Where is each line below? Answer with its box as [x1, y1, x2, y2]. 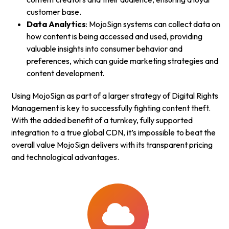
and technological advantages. [11, 152, 120, 163]
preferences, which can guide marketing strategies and [27, 56, 219, 66]
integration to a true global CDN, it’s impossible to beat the [11, 127, 216, 138]
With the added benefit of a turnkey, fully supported [11, 115, 193, 126]
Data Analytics [27, 19, 86, 30]
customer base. [27, 7, 82, 17]
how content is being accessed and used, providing [27, 31, 203, 42]
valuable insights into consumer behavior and [27, 43, 183, 54]
